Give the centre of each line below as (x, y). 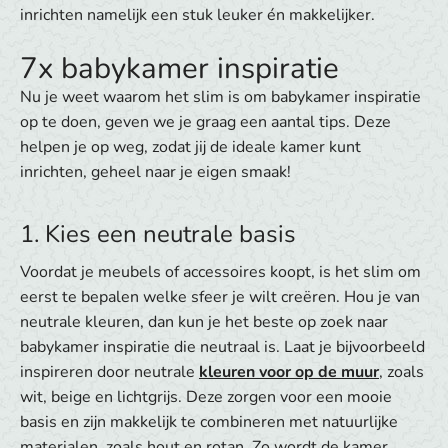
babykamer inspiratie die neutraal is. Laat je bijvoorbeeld (222, 347)
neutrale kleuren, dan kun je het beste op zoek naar (204, 322)
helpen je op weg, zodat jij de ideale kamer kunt (190, 147)
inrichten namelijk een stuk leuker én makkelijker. (197, 15)
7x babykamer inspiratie (179, 68)
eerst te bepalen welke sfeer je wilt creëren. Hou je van (220, 297)
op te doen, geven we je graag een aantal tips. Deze (205, 122)
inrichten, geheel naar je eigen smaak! (155, 172)
